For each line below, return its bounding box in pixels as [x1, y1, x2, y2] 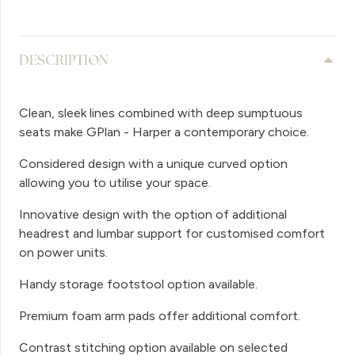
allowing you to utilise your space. [19, 174, 211, 190]
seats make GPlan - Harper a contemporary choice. [19, 124, 309, 139]
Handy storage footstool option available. [19, 276, 258, 292]
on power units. [19, 244, 108, 260]
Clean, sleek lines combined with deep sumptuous [19, 105, 303, 120]
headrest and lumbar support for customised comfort [19, 225, 325, 241]
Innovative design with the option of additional [19, 206, 287, 222]
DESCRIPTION [19, 51, 109, 70]
